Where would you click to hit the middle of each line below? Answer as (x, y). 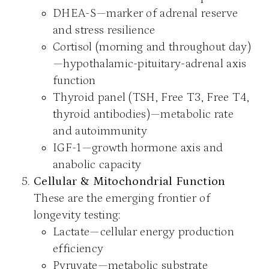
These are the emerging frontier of (122, 198)
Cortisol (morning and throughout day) (152, 47)
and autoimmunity (100, 131)
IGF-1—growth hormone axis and (138, 147)
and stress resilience (104, 30)
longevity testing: (77, 215)
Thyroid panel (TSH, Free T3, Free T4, (151, 97)
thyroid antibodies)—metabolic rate (143, 114)
